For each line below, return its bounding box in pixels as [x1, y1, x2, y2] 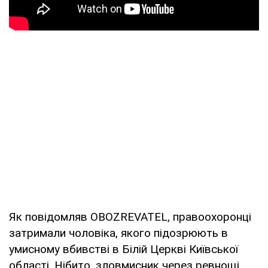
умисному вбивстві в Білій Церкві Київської [9, 242, 238, 256]
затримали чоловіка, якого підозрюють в [9, 226, 228, 240]
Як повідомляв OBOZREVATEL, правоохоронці [9, 209, 251, 224]
